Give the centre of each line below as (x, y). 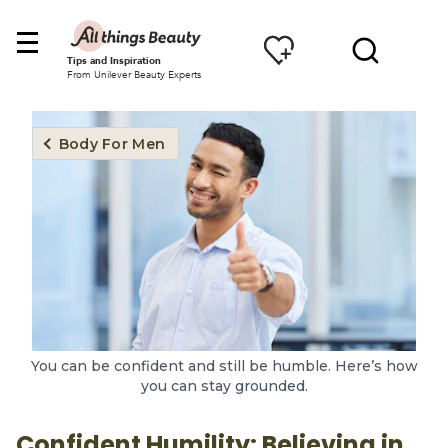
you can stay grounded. (224, 385)
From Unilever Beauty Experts (133, 74)
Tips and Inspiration (113, 60)
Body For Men (112, 143)
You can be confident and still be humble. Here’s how (224, 365)
